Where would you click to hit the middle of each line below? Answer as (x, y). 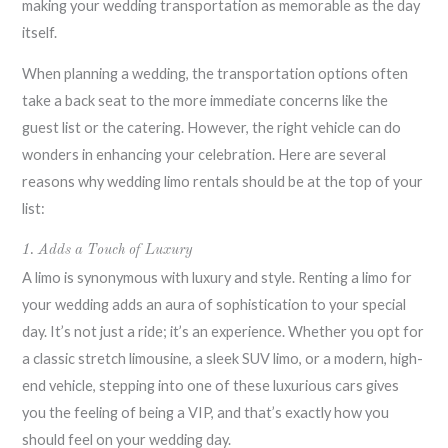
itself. (40, 32)
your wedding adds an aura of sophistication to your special (214, 304)
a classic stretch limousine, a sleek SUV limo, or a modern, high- (223, 358)
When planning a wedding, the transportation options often (215, 74)
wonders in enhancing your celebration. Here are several (204, 155)
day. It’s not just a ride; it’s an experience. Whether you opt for (223, 331)
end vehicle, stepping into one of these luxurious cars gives (211, 385)
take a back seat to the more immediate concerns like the (205, 101)
